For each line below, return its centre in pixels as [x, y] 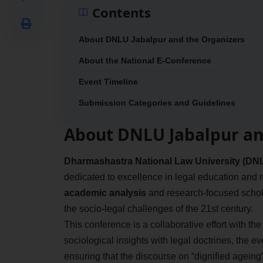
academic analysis [105, 193]
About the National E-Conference [145, 60]
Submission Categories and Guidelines [157, 102]
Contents [121, 12]
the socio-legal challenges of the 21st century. [158, 209]
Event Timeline [108, 81]
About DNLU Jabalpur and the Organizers [161, 39]
